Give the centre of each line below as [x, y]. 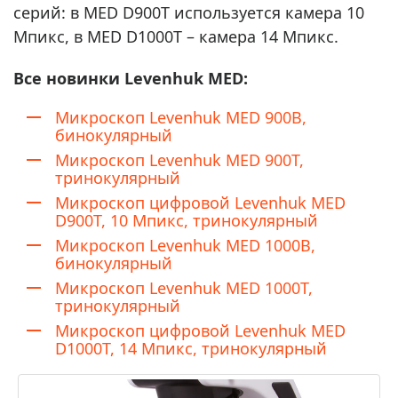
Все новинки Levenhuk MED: [131, 78]
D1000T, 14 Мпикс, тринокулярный [191, 348]
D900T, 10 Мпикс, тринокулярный [187, 220]
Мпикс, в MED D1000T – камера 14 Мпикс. [176, 36]
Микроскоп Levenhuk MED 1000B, [185, 245]
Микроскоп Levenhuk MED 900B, [181, 117]
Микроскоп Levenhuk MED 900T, [179, 159]
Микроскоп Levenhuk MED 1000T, [184, 287]
